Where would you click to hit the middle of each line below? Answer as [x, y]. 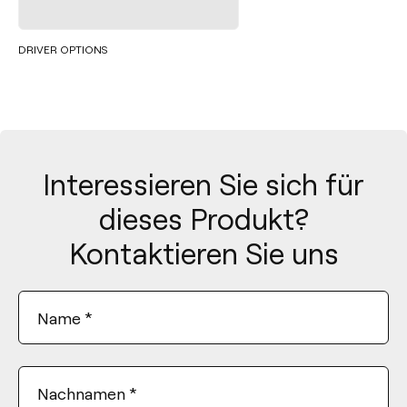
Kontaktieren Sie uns [203, 252]
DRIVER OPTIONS [63, 49]
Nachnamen [81, 392]
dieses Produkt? [203, 218]
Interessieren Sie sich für [203, 183]
